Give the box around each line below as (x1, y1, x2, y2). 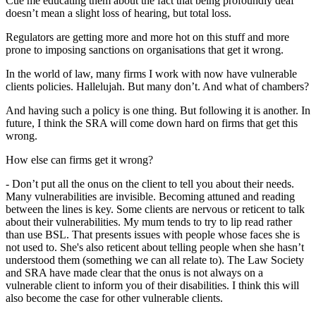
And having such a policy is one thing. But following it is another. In (6, 104, 310, 117)
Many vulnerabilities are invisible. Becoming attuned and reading (6, 190, 295, 203)
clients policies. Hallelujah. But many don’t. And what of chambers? (6, 80, 309, 93)
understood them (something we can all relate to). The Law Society (6, 254, 304, 267)
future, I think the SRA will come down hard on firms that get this (6, 117, 298, 130)
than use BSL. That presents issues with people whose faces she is (6, 229, 300, 241)
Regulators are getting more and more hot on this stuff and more (6, 31, 289, 44)
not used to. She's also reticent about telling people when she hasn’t (6, 241, 304, 254)
